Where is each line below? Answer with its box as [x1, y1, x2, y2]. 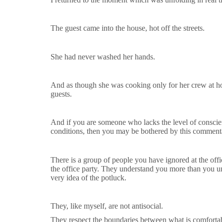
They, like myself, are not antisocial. [51, 201, 165, 210]
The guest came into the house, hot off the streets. [51, 24, 205, 33]
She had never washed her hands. [51, 52, 157, 61]
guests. [51, 89, 74, 98]
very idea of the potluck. [51, 173, 128, 182]
